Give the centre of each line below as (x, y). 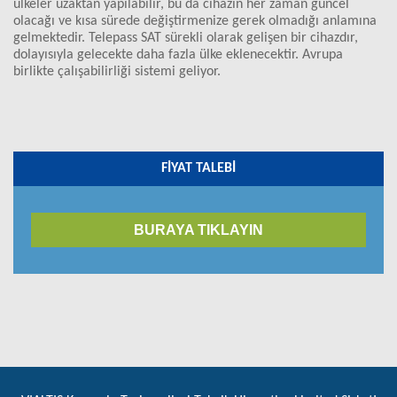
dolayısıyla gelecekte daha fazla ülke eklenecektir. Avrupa (178, 55)
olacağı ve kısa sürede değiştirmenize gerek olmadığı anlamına (195, 21)
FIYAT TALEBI (198, 168)
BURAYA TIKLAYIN (198, 230)
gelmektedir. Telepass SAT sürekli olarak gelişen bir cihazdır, (186, 38)
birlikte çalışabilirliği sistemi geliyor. (117, 72)
